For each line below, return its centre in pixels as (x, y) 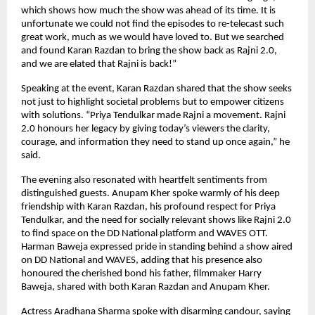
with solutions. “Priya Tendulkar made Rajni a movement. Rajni (153, 115)
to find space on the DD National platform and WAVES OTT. (144, 233)
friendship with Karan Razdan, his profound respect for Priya (148, 207)
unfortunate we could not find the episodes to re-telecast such (153, 24)
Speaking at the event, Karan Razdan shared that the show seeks (156, 89)
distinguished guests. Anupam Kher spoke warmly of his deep (150, 193)
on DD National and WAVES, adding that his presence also (142, 260)
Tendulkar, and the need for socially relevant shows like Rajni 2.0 (156, 220)
